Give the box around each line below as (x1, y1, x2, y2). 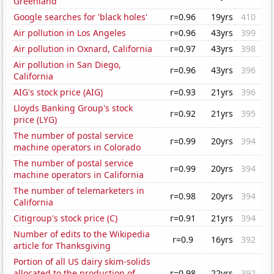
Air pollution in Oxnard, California (13, 43, 153, 55)
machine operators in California (13, 169, 144, 181)
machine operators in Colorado (13, 141, 141, 154)
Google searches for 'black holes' (13, 11, 148, 23)
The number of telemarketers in (13, 185, 145, 197)
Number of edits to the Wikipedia (13, 228, 150, 240)
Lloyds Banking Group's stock (13, 102, 133, 114)
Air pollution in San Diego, (13, 59, 122, 71)
